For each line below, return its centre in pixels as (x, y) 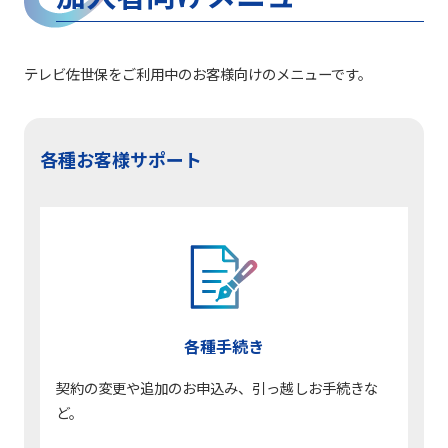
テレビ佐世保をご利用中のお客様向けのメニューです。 (198, 73)
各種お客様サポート (121, 158)
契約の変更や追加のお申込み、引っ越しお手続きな (217, 387)
